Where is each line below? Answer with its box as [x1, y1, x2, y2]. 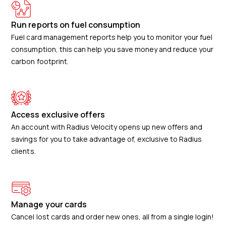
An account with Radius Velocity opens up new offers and [11, 122, 203, 132]
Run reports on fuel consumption [11, 19, 140, 30]
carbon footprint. [11, 56, 69, 66]
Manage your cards [11, 198, 87, 210]
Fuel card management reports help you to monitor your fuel [11, 32, 213, 42]
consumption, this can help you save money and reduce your [11, 44, 214, 54]
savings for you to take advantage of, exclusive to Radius [11, 134, 202, 144]
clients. [11, 146, 36, 156]
